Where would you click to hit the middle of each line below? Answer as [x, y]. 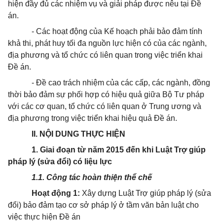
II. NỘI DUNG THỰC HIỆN [78, 134]
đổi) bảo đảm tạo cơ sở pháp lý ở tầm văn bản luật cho [103, 205]
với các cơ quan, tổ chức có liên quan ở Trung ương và [105, 106]
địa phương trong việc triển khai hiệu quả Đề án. [92, 118]
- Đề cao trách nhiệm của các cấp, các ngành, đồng [121, 83]
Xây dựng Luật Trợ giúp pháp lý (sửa [147, 193]
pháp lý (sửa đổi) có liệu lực [60, 162]
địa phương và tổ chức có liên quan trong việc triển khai [105, 55]
